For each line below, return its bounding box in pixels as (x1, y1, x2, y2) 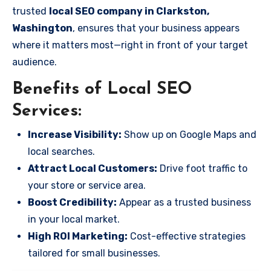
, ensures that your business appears (73, 22, 240, 34)
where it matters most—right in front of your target (12, 39, 248, 51)
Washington (12, 22, 73, 34)
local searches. (28, 145, 95, 157)
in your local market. (28, 213, 120, 225)
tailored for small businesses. (28, 247, 160, 259)
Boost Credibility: (28, 196, 117, 208)
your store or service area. (28, 179, 146, 191)
